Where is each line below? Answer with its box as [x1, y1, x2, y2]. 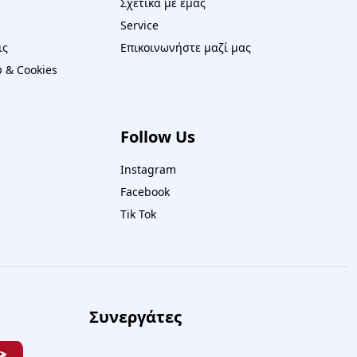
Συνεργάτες [89, 306, 182, 328]
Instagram [120, 162, 176, 177]
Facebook [120, 184, 170, 199]
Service [120, 18, 159, 33]
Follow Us [120, 126, 195, 147]
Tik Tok [120, 206, 156, 222]
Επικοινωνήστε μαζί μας [120, 40, 251, 55]
